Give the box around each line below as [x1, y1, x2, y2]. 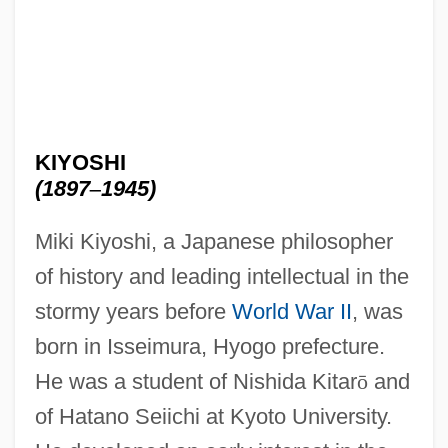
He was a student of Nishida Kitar [34, 368, 357, 394]
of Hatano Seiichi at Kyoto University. [34, 403, 392, 429]
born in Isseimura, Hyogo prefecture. [34, 333, 385, 359]
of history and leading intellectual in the [34, 263, 409, 289]
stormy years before [34, 298, 232, 324]
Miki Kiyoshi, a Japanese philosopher [34, 228, 393, 254]
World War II [231, 298, 352, 324]
